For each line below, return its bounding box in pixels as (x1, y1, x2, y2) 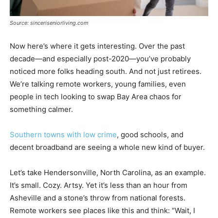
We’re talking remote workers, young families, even (10, 79, 186, 89)
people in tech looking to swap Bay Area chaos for (10, 92, 182, 102)
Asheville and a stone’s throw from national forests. (10, 193, 185, 203)
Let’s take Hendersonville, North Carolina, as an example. (10, 168, 206, 178)
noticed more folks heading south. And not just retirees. (10, 67, 201, 76)
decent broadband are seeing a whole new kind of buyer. (10, 143, 205, 152)
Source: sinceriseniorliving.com (10, 19, 89, 27)
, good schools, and (117, 130, 183, 140)
